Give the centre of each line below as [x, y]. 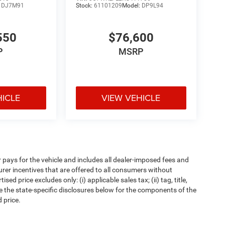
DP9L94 [152, 6]
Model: [132, 6]
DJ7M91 [13, 6]
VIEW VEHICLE [131, 98]
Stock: [85, 6]
